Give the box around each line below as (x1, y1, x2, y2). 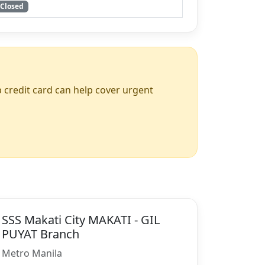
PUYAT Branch (2, 225, 79, 242)
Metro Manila (2, 246, 62, 260)
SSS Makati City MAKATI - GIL (2, 211, 160, 228)
